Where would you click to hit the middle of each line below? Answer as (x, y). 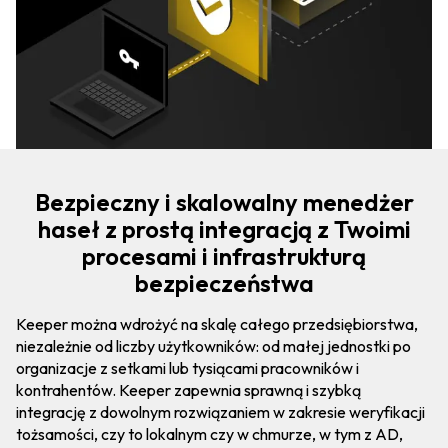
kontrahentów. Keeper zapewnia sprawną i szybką (188, 389)
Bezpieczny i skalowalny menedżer (224, 201)
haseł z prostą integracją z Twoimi (224, 228)
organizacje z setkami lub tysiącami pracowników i (187, 367)
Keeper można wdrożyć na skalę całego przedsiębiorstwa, (217, 323)
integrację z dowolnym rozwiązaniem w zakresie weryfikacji (220, 411)
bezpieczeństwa (224, 282)
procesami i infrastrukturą (224, 255)
